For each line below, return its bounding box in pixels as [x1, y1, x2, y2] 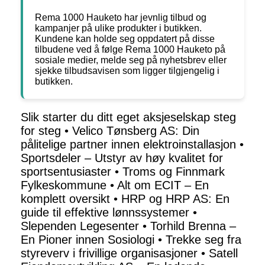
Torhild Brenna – [150, 219, 236, 233]
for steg [21, 124, 61, 138]
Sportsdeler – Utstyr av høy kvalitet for [21, 151, 223, 165]
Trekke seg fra [166, 233, 241, 247]
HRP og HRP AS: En [121, 192, 230, 206]
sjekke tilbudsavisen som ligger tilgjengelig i [35, 66, 219, 76]
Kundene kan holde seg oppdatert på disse [35, 34, 215, 44]
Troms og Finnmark [122, 165, 225, 179]
